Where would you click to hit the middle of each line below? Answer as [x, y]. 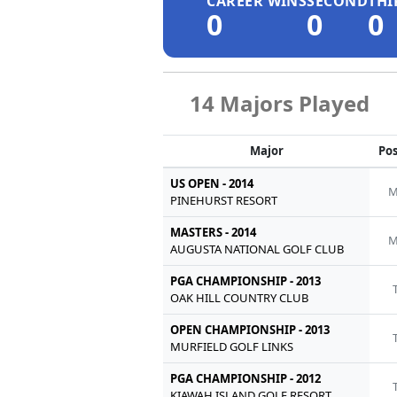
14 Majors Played [280, 103]
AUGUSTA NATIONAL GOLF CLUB [257, 249]
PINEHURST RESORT [224, 200]
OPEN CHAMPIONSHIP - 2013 [250, 329]
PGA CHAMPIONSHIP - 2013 [246, 280]
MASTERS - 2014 [214, 232]
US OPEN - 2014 [212, 183]
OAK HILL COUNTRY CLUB [240, 297]
